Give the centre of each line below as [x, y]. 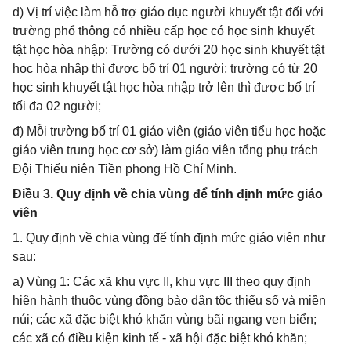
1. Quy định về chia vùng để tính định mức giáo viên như [169, 238]
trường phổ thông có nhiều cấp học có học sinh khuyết [163, 31]
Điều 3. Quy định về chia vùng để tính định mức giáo [168, 194]
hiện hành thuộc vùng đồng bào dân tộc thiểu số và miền [169, 300]
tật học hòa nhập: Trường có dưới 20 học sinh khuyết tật [168, 50]
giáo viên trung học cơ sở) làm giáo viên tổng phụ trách [165, 150]
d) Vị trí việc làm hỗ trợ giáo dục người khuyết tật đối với [168, 12]
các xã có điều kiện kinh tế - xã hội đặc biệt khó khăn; [160, 338]
